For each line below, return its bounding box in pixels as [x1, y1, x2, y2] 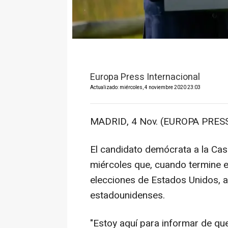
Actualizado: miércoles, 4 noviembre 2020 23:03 [90, 84, 201, 92]
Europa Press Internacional [90, 70, 200, 84]
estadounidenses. [90, 188, 165, 203]
